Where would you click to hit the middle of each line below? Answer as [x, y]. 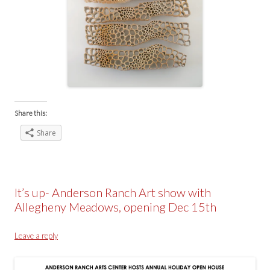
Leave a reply [36, 235]
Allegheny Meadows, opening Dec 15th [115, 206]
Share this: [31, 113]
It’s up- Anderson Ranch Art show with [113, 192]
